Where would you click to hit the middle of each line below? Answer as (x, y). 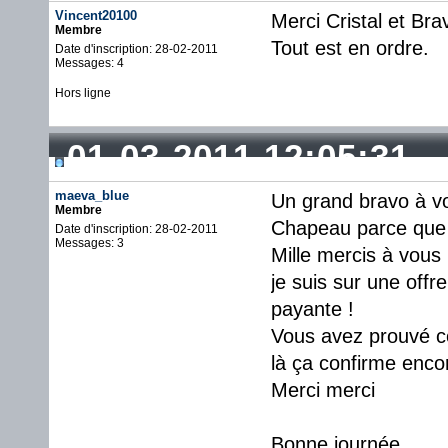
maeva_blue (92, 195)
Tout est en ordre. (350, 48)
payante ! (312, 309)
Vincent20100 (96, 15)
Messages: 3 (89, 243)
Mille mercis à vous (356, 255)
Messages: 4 (89, 63)
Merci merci (323, 390)
